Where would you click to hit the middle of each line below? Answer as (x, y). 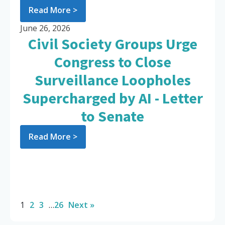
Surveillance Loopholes (113, 80)
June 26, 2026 (45, 28)
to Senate (113, 116)
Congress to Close (113, 62)
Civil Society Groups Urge (113, 44)
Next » (81, 205)
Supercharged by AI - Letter (113, 98)
